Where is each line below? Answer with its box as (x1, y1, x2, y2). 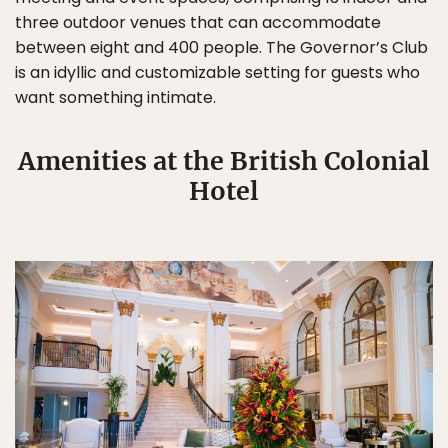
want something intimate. (15, 85, 216, 109)
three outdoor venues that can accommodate (15, 10, 381, 34)
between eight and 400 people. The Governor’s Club (15, 35, 428, 59)
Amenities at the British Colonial (18, 144, 430, 177)
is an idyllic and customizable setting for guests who (15, 60, 420, 84)
